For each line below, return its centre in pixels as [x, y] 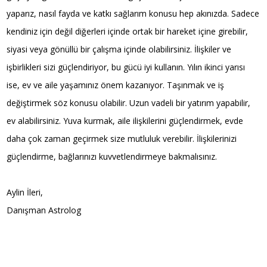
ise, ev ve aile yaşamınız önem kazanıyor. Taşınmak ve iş [116, 85]
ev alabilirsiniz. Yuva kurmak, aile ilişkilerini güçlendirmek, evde [125, 120]
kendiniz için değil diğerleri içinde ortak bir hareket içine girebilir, [128, 31]
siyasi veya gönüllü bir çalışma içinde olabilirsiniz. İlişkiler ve [119, 49]
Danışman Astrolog [44, 210]
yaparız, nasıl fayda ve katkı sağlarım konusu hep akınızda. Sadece [133, 13]
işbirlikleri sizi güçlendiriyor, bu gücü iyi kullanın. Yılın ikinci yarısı [126, 67]
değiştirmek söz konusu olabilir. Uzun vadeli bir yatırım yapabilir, [129, 103]
